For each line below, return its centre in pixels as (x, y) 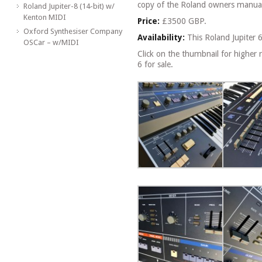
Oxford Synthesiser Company (73, 32)
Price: (149, 21)
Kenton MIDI (44, 18)
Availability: (161, 38)
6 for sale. (156, 65)
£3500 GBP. (183, 21)
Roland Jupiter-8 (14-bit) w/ (69, 6)
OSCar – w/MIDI (51, 43)
